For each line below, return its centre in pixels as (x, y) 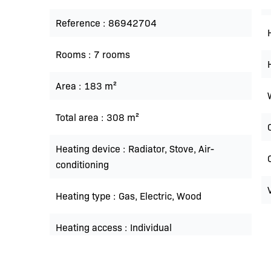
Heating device (89, 149)
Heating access (90, 227)
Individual (151, 227)
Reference (79, 23)
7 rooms (112, 54)
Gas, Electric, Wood (160, 196)
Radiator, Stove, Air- (171, 149)
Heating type (84, 196)
